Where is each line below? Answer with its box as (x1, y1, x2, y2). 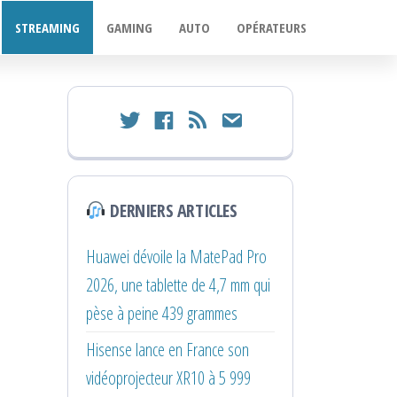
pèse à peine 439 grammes (86, 300, 237, 325)
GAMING (106, 19, 152, 36)
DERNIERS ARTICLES (105, 198, 237, 222)
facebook (147, 105, 201, 129)
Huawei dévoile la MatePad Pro (86, 244, 267, 269)
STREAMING (15, 19, 80, 36)
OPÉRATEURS (237, 19, 307, 36)
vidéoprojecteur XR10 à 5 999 (86, 365, 251, 390)
